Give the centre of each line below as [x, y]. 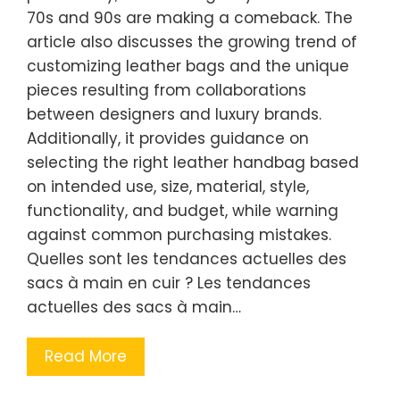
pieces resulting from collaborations [167, 90]
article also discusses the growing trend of [192, 42]
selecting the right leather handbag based [193, 162]
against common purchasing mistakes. [179, 234]
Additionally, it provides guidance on [168, 138]
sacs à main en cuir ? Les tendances [169, 283]
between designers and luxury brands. [174, 114]
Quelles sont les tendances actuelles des [187, 258]
